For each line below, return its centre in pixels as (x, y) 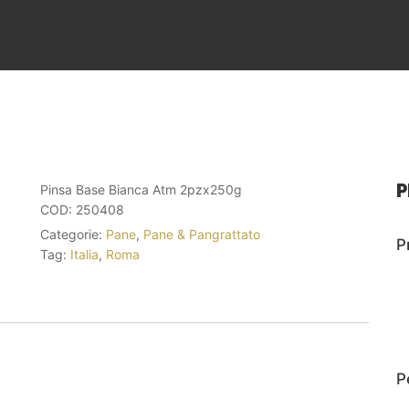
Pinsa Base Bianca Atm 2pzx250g (141, 189)
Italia (84, 254)
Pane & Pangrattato (202, 234)
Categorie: (73, 234)
